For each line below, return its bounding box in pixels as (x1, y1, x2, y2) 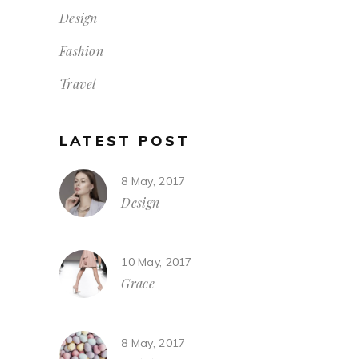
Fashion (59, 42, 103, 59)
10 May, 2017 (121, 255, 192, 270)
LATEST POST (59, 131, 191, 150)
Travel (59, 75, 96, 92)
